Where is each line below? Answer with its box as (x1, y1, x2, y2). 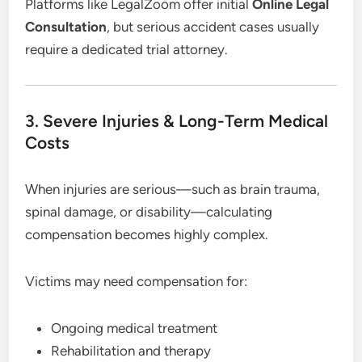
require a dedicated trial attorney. (25, 40, 229, 57)
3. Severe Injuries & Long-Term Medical (25, 110, 329, 131)
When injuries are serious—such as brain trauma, (25, 180, 321, 197)
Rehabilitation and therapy (51, 342, 212, 359)
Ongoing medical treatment (51, 319, 218, 336)
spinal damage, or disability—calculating (25, 203, 273, 220)
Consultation (25, 18, 107, 35)
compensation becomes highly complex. (25, 225, 269, 242)
